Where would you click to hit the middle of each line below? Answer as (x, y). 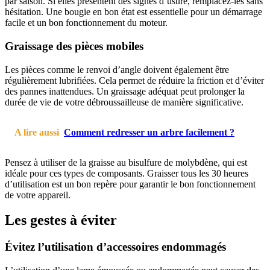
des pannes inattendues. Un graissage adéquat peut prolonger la (125, 91)
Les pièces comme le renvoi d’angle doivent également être (117, 69)
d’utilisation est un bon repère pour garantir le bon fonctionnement (130, 184)
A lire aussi (37, 132)
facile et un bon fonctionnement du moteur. (86, 23)
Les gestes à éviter (61, 220)
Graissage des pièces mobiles (74, 46)
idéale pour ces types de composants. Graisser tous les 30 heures (127, 173)
